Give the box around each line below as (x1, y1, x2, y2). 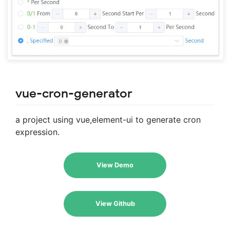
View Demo (97, 161, 133, 169)
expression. (15, 126, 60, 137)
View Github (95, 199, 135, 207)
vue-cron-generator (15, 85, 132, 101)
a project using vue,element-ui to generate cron (15, 114, 201, 125)
